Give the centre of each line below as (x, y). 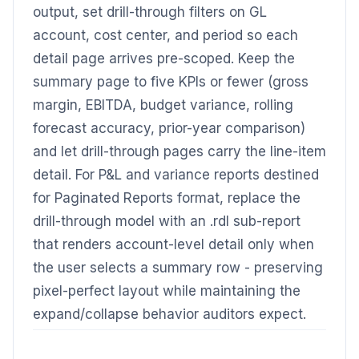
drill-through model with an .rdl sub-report (167, 221)
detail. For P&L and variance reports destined (176, 175)
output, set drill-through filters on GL (150, 12)
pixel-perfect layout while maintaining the (167, 291)
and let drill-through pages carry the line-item (179, 151)
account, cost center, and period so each (165, 35)
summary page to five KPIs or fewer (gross (171, 82)
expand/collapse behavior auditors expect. (169, 314)
